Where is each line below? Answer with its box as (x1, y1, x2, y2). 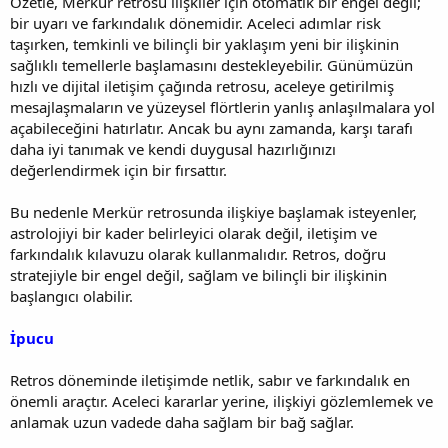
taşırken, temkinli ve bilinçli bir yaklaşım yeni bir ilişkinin (10, 33, 399, 54)
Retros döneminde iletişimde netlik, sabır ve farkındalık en (10, 369, 410, 390)
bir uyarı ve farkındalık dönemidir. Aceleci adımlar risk (10, 12, 381, 33)
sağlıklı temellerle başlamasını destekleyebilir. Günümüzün (10, 54, 413, 75)
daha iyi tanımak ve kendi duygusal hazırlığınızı (10, 138, 336, 159)
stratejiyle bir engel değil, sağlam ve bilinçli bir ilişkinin (10, 264, 387, 285)
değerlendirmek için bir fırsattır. (10, 159, 227, 180)
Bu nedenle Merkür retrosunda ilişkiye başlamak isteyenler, (10, 201, 417, 222)
